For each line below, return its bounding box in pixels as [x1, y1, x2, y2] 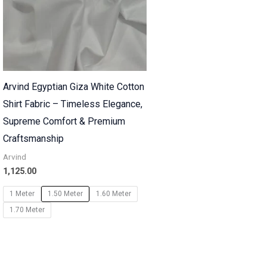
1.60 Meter [95, 190, 131, 198]
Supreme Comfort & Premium [2, 116, 125, 128]
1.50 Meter [47, 190, 83, 198]
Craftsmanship [2, 133, 64, 145]
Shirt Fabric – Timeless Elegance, [2, 98, 142, 110]
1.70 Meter [9, 206, 45, 215]
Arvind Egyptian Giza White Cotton [2, 81, 144, 93]
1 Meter [9, 190, 35, 198]
